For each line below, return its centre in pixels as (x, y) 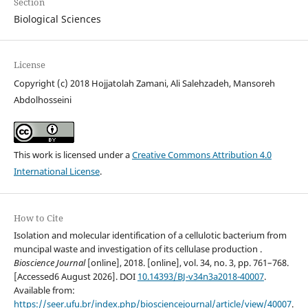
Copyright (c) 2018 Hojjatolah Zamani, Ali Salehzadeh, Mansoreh (144, 84)
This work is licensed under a (73, 155)
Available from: (44, 290)
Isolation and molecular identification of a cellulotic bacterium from (150, 235)
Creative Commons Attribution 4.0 (201, 155)
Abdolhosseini (42, 100)
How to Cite (38, 218)
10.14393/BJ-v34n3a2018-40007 (200, 277)
